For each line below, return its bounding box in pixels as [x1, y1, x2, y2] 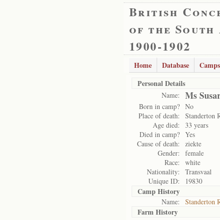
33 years [185, 120, 208, 130]
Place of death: [138, 111, 180, 120]
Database [162, 60, 189, 70]
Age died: [153, 120, 180, 130]
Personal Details [137, 78, 185, 88]
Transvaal [185, 167, 212, 176]
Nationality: [147, 167, 180, 176]
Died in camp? [139, 130, 180, 139]
